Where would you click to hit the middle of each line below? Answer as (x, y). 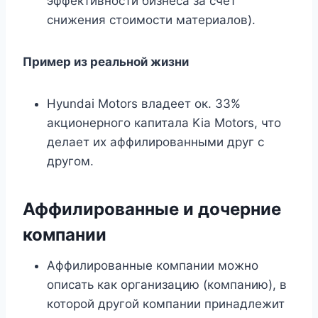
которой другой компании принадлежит (166, 304)
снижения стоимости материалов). (151, 20)
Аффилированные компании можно (153, 266)
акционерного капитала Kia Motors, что (164, 123)
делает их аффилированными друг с (155, 142)
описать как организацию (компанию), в (167, 285)
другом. (70, 161)
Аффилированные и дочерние (152, 209)
